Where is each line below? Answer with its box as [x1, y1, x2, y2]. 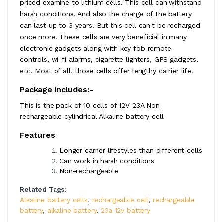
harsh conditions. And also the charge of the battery [20, 9, 192, 18]
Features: [20, 130, 57, 140]
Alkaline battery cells [20, 195, 88, 204]
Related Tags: [20, 185, 67, 193]
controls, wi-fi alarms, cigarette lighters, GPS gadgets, [20, 55, 198, 63]
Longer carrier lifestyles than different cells [59, 146, 202, 154]
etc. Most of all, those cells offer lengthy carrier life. [20, 66, 193, 75]
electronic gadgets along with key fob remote [20, 44, 171, 52]
